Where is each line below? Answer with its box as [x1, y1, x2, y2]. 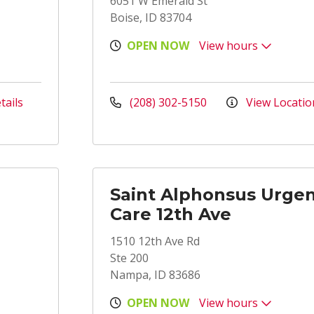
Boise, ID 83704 [110, 10, 191, 25]
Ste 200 [110, 250, 149, 266]
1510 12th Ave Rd [110, 233, 200, 249]
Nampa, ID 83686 [110, 267, 200, 282]
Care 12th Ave [110, 204, 231, 224]
